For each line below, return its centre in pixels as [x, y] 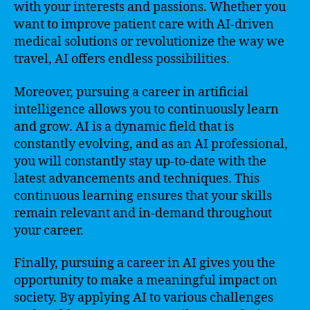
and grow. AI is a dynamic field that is [124, 127]
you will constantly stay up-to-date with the [140, 161]
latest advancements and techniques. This [137, 179]
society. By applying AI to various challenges [144, 298]
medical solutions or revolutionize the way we [149, 42]
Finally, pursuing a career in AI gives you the [145, 263]
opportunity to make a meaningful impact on [146, 281]
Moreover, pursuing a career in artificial [131, 92]
